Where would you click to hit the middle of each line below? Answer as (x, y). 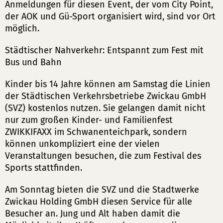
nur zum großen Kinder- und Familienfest (89, 120)
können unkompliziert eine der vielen (82, 144)
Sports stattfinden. (44, 168)
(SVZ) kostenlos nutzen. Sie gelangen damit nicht (105, 108)
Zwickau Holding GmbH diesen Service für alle (99, 202)
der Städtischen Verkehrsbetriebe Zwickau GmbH (106, 96)
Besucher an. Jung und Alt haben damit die (93, 214)
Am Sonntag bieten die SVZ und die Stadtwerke (102, 190)
